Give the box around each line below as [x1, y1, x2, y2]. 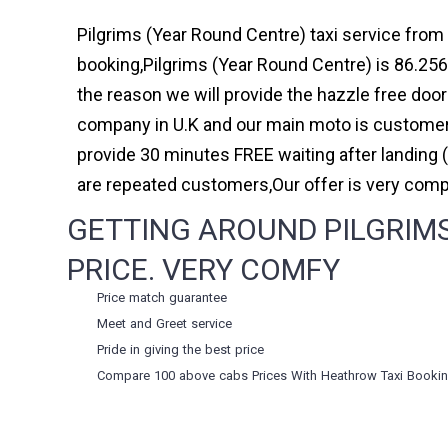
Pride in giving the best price [97, 341, 265, 357]
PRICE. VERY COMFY [67, 251, 341, 287]
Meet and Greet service [97, 315, 233, 331]
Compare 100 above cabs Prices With [97, 367, 322, 383]
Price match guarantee [97, 289, 228, 305]
